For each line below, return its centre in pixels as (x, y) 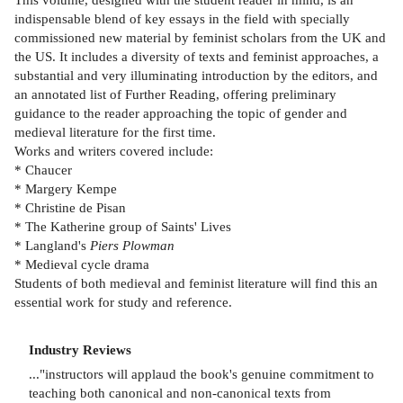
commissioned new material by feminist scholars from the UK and (200, 38)
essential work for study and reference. (123, 302)
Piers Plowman (132, 246)
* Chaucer (43, 170)
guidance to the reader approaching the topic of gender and (181, 113)
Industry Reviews (80, 350)
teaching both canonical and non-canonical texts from (180, 392)
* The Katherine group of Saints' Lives (123, 227)
